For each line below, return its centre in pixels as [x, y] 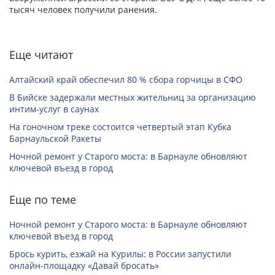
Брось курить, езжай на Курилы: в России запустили [120, 254]
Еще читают [41, 55]
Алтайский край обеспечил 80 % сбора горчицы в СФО [126, 80]
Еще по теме [43, 200]
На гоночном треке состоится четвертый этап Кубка [120, 127]
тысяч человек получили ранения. [83, 10]
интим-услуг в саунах [54, 109]
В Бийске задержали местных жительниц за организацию [133, 98]
